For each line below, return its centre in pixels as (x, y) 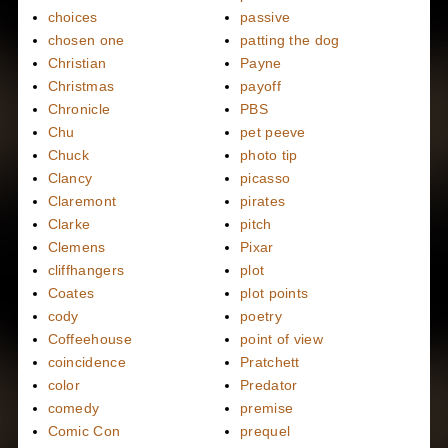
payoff (260, 85)
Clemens (76, 246)
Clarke (69, 223)
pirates (263, 200)
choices (72, 16)
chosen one (86, 39)
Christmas (81, 85)
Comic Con (84, 430)
